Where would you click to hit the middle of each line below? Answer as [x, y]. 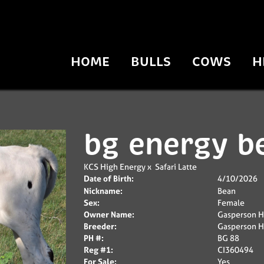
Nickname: [103, 191]
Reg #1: [98, 250]
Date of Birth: [108, 178]
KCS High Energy [114, 166]
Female [231, 202]
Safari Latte [176, 166]
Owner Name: [109, 214]
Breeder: [100, 226]
